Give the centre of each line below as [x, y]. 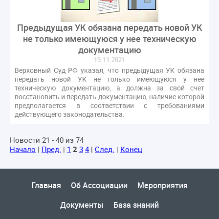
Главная [46, 185]
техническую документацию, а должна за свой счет [109, 88]
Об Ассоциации [99, 185]
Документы [82, 205]
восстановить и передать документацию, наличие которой [109, 96]
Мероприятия [163, 185]
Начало [23, 149]
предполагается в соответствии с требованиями [109, 105]
